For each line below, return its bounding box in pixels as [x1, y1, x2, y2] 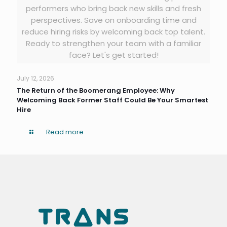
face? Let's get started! [68, 50, 159, 61]
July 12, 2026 [17, 74, 54, 83]
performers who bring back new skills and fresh [26, 3, 201, 14]
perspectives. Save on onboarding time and [30, 15, 197, 26]
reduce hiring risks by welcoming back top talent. [22, 26, 205, 37]
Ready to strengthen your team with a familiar [26, 38, 201, 49]
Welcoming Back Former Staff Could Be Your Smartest [17, 95, 208, 105]
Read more [46, 127, 84, 137]
